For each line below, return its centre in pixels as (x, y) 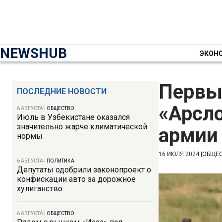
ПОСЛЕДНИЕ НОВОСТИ (62, 91)
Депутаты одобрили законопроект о (84, 170)
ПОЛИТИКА (60, 161)
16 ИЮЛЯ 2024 (179, 154)
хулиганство (40, 189)
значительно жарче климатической (82, 127)
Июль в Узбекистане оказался (73, 117)
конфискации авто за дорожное (76, 179)
